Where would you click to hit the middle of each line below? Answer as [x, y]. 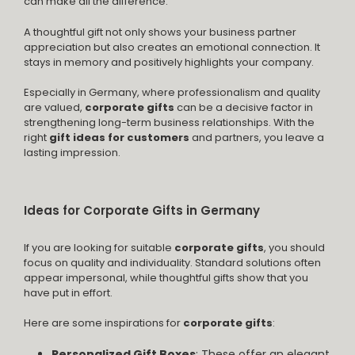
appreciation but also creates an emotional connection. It [172, 47]
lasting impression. [72, 153]
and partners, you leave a [258, 138]
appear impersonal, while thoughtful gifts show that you [166, 277]
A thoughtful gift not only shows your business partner [160, 32]
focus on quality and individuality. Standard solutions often [172, 262]
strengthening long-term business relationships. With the [169, 123]
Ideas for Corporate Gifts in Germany [142, 211]
